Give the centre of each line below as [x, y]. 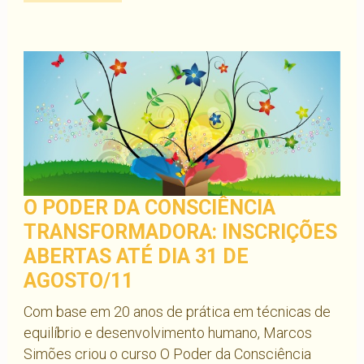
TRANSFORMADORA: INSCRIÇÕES [180, 232]
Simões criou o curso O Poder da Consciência [167, 353]
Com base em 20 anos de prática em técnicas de [177, 311]
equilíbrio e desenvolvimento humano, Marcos [167, 332]
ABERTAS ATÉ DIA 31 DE [136, 256]
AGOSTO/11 [78, 280]
